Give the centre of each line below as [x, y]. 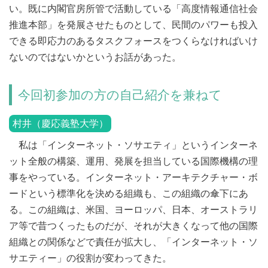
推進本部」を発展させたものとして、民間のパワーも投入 [133, 25]
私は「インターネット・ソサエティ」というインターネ [133, 145]
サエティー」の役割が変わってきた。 [90, 258]
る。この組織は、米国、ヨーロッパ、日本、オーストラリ [133, 210]
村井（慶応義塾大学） [60, 124]
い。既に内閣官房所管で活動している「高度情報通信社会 [133, 9]
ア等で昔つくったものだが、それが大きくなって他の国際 [133, 226]
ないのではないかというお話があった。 [95, 57]
